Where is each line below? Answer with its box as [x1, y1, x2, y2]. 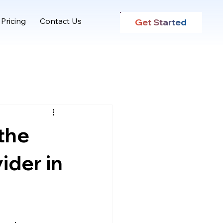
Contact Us [40, 16, 82, 26]
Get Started [135, 16, 187, 28]
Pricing [1, 16, 26, 26]
